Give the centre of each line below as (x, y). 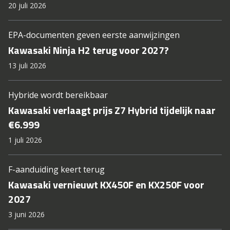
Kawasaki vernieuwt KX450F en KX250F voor (106, 185)
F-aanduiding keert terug (56, 170)
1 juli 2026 (25, 140)
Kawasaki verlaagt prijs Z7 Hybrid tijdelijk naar (112, 110)
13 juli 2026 (27, 66)
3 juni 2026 (26, 215)
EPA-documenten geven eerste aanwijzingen (94, 35)
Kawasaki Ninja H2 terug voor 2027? (89, 50)
